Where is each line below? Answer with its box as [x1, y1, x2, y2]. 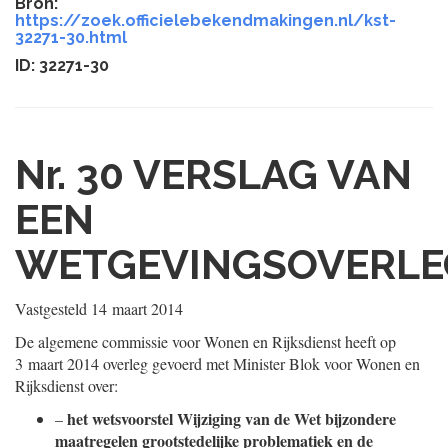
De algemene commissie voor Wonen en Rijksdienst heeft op [15, 331, 396, 352]
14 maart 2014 [91, 298, 183, 319]
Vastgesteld [15, 298, 91, 319]
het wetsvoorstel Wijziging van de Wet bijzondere [67, 407, 396, 430]
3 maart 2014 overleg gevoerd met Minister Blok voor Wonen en [15, 353, 420, 374]
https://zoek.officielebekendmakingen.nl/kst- [15, 11, 396, 30]
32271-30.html [15, 28, 127, 47]
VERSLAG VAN [124, 150, 412, 199]
